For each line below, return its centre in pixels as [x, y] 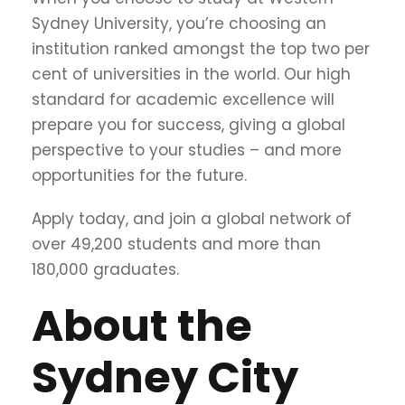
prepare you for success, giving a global [188, 124]
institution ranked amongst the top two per [201, 48]
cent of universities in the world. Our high [191, 74]
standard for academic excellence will [183, 99]
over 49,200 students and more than [176, 244]
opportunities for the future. [139, 175]
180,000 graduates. [108, 269]
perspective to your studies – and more [187, 150]
